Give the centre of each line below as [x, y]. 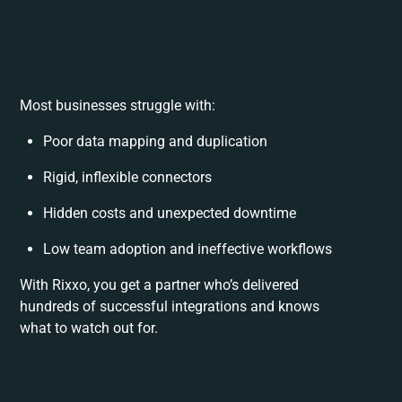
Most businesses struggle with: [118, 106]
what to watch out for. [89, 328]
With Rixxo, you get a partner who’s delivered [160, 285]
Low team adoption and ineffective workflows [188, 249]
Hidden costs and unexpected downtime [170, 214]
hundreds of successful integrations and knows [170, 307]
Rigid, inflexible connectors [128, 178]
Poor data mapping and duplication [156, 142]
